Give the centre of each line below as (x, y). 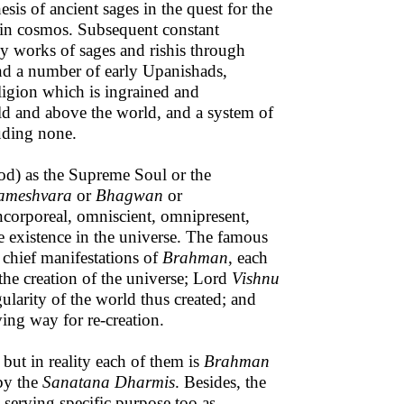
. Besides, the (220, 382)
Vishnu (256, 278)
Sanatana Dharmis (109, 382)
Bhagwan (129, 195)
